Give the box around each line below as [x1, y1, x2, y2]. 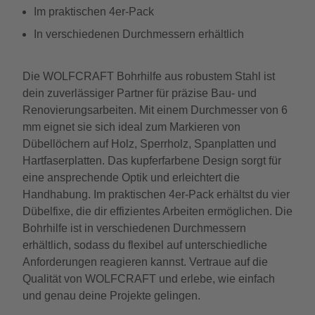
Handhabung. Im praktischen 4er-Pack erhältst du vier [22, 188, 290, 200]
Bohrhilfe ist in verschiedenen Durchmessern [22, 222, 246, 234]
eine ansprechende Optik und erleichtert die [22, 172, 240, 184]
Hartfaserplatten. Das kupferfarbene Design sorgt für [22, 155, 281, 167]
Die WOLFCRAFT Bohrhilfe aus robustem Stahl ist [22, 70, 275, 82]
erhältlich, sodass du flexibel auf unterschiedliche [22, 239, 267, 251]
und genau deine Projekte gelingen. [22, 290, 200, 302]
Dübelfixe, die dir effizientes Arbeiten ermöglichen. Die [22, 205, 292, 217]
